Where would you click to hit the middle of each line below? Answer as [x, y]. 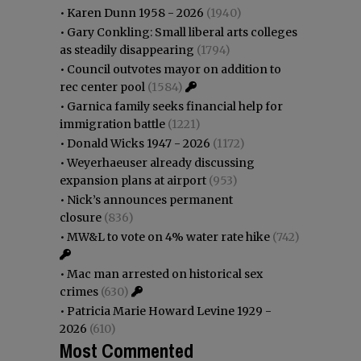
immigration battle [112, 124]
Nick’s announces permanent [150, 199]
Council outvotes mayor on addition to [174, 69]
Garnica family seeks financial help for [175, 106]
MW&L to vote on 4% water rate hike [168, 237]
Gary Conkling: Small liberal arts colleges [182, 32]
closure [81, 217]
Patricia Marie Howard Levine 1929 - [169, 311]
